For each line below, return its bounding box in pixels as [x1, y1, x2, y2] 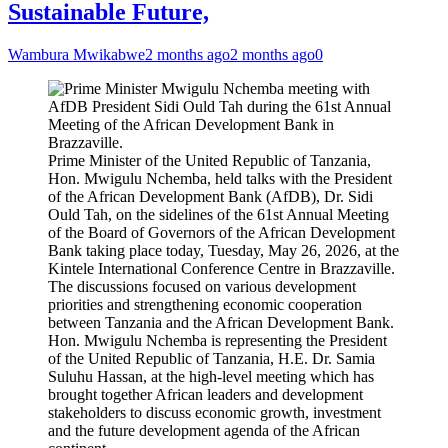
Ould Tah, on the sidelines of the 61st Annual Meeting [48, 206, 389, 223]
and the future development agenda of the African [48, 422, 360, 439]
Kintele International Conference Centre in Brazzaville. [48, 260, 395, 277]
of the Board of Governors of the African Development [48, 224, 395, 241]
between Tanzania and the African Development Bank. [48, 314, 394, 331]
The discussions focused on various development [48, 278, 356, 295]
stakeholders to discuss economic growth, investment [48, 404, 381, 421]
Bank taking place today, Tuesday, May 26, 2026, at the [48, 242, 399, 259]
